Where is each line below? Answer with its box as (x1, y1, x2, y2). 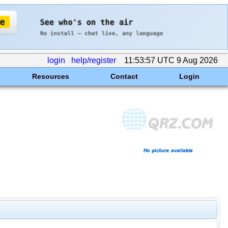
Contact (110, 72, 138, 80)
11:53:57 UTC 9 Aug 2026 (122, 56, 220, 65)
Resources (32, 72, 69, 80)
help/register (71, 56, 116, 65)
